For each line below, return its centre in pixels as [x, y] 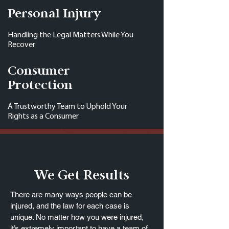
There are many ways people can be [71, 194]
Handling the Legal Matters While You [71, 35]
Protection [40, 85]
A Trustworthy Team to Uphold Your [67, 107]
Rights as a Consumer [43, 117]
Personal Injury [54, 14]
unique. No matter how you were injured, [77, 217]
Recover [21, 45]
